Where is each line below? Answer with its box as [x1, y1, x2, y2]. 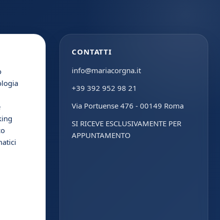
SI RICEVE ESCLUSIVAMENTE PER [71, 118, 181, 128]
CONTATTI [71, 46, 112, 56]
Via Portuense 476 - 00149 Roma [71, 100, 184, 110]
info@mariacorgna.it [71, 65, 141, 75]
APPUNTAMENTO [71, 130, 131, 140]
